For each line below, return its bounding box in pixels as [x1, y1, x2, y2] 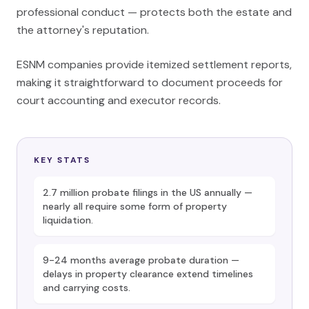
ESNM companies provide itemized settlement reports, [17, 57, 292, 72]
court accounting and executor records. [17, 93, 221, 108]
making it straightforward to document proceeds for [17, 75, 283, 90]
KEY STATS [34, 154, 91, 166]
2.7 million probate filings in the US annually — [43, 186, 252, 199]
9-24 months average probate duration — [43, 254, 239, 266]
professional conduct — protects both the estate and [17, 5, 292, 19]
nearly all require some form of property [43, 200, 227, 212]
